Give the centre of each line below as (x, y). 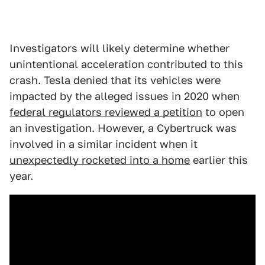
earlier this (219, 160)
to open (223, 112)
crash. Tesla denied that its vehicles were (115, 80)
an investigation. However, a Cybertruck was (123, 128)
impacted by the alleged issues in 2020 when (125, 96)
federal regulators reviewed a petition (106, 112)
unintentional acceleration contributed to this (126, 64)
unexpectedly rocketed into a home (100, 160)
